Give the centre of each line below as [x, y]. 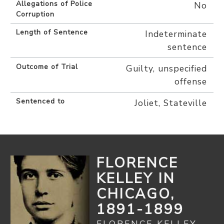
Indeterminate [176, 34]
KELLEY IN [136, 178]
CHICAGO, [136, 194]
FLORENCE [137, 163]
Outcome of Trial [47, 66]
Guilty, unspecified [166, 68]
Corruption [35, 14]
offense [190, 81]
